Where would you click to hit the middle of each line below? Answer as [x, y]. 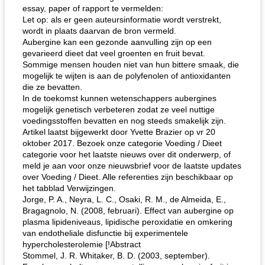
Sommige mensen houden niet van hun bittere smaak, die [131, 64]
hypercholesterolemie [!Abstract [82, 244]
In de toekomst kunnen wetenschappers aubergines [119, 98]
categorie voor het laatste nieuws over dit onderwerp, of [127, 154]
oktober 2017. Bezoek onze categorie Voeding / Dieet [122, 143]
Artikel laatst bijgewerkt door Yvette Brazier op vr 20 [119, 132]
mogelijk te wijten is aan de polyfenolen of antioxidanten [127, 76]
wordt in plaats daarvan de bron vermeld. [99, 31]
